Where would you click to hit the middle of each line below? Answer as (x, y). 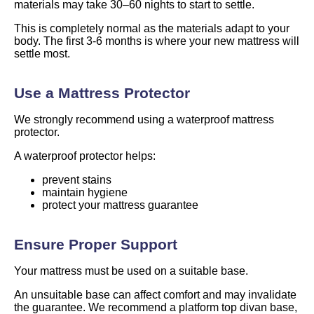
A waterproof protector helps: (85, 156)
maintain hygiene (85, 192)
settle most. (42, 53)
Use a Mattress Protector (102, 93)
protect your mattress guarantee (120, 205)
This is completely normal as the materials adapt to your (152, 28)
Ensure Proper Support (96, 244)
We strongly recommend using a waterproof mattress (144, 119)
